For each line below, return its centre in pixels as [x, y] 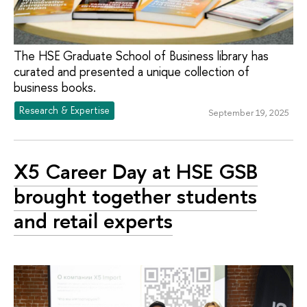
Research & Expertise [65, 110]
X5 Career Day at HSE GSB [136, 171]
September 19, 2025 [248, 112]
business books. [55, 87]
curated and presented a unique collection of [132, 71]
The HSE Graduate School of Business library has [141, 56]
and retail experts [93, 220]
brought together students [135, 196]
